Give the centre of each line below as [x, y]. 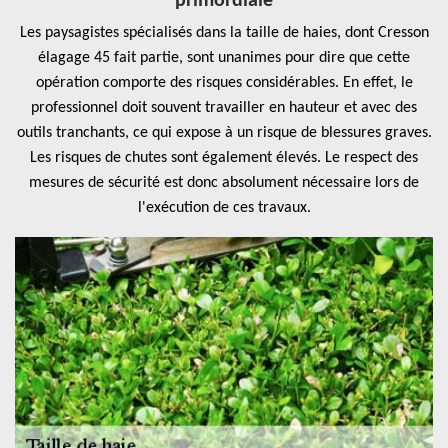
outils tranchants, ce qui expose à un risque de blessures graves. [224, 133]
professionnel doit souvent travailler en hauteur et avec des [224, 108]
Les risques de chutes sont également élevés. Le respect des [224, 158]
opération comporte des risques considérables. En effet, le [224, 83]
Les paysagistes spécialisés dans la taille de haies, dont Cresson [224, 33]
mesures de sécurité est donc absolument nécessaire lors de [224, 183]
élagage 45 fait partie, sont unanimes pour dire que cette [224, 58]
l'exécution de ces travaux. [224, 208]
